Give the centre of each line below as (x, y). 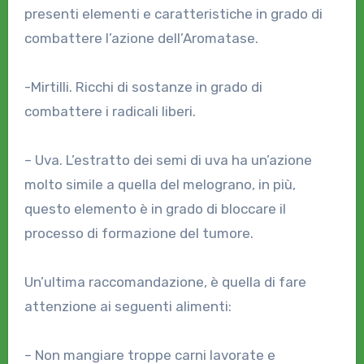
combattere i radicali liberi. (110, 111)
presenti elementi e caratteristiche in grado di (173, 14)
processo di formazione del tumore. (139, 233)
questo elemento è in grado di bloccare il (155, 209)
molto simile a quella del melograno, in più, (160, 184)
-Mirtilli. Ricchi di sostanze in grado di (143, 87)
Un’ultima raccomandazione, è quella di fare (165, 282)
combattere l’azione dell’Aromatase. (141, 38)
